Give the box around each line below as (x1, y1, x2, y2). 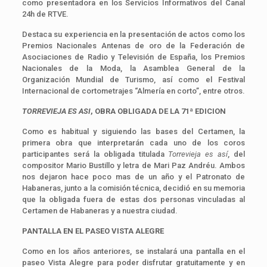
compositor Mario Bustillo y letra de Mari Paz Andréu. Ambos (21, 160, 246, 170)
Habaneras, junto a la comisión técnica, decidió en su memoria (21, 183, 246, 193)
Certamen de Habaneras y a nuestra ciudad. (21, 206, 178, 215)
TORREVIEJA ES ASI (21, 106, 91, 116)
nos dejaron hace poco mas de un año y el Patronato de (21, 172, 246, 181)
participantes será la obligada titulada (21, 149, 169, 159)
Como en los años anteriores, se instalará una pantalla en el (21, 246, 246, 256)
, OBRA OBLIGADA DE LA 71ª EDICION (90, 106, 226, 116)
